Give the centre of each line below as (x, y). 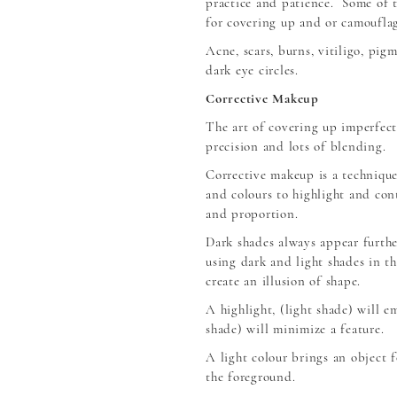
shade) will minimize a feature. (295, 328)
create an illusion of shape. (283, 280)
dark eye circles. (252, 70)
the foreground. (251, 376)
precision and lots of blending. (296, 146)
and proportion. (252, 213)
